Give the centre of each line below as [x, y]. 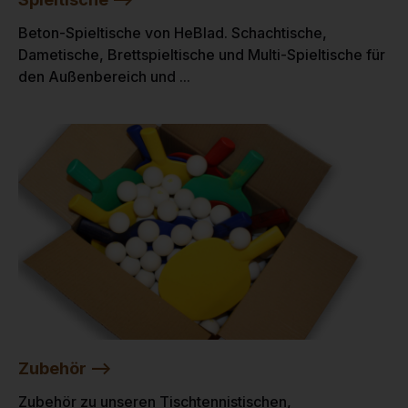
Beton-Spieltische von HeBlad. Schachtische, [173, 33]
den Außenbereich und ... [104, 76]
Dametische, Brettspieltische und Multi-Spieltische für [202, 55]
